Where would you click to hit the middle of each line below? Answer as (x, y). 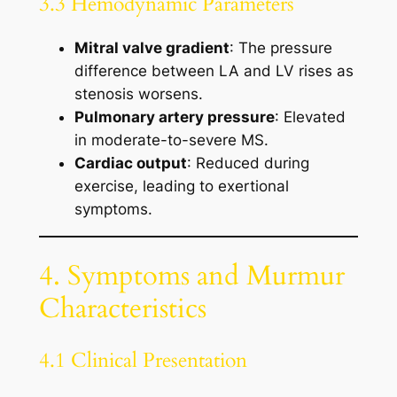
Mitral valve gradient (152, 47)
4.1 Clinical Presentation (143, 361)
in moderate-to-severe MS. (171, 140)
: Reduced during (248, 163)
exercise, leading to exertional (181, 186)
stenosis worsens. (138, 93)
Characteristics (122, 309)
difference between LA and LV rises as (214, 70)
